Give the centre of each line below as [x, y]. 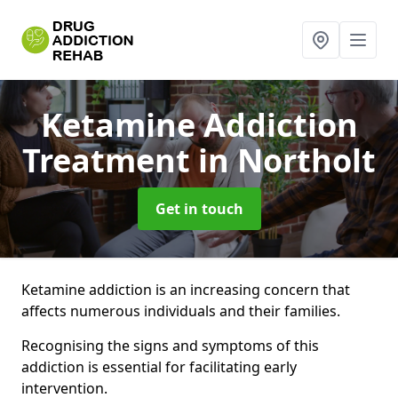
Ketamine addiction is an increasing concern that [186, 290]
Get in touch [199, 209]
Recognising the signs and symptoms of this [170, 346]
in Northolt [287, 160]
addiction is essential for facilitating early [159, 367]
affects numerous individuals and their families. [181, 311]
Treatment [110, 160]
